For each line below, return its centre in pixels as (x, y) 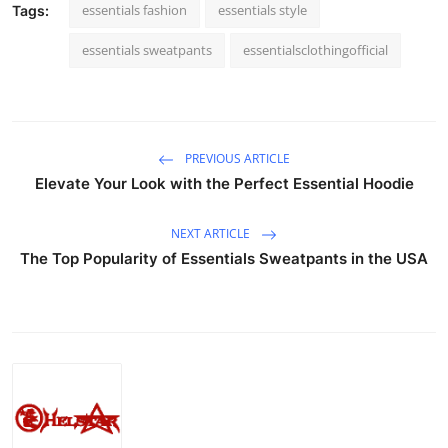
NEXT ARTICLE (212, 234)
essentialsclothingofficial (315, 50)
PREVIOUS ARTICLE (236, 159)
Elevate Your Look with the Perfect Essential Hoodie (224, 184)
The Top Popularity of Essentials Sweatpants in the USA (224, 259)
